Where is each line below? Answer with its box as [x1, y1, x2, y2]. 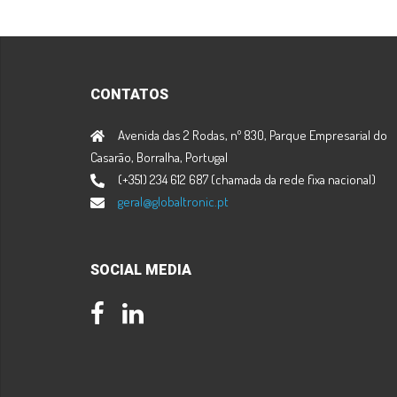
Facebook [105, 304, 162, 323]
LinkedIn [144, 304, 197, 323]
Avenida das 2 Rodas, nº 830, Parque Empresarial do [118, 127, 387, 144]
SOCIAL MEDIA [90, 261, 191, 278]
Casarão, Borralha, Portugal [90, 149, 228, 166]
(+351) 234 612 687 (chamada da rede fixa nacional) [118, 171, 376, 188]
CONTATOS [90, 86, 168, 103]
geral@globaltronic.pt [118, 193, 229, 210]
